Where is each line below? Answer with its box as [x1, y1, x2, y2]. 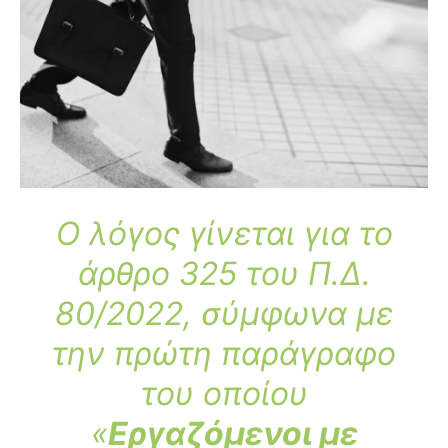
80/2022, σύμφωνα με [55, 294, 393, 334]
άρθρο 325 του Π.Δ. [77, 254, 371, 294]
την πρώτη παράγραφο [52, 334, 396, 374]
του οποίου [140, 374, 308, 414]
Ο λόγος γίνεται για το [55, 214, 393, 254]
